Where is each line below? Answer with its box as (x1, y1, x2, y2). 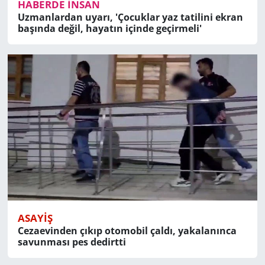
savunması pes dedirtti (17, 241, 126, 254)
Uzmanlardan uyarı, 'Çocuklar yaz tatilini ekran (17, 16, 243, 30)
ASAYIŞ (17, 216, 53, 231)
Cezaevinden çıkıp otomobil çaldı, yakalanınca (17, 230, 237, 243)
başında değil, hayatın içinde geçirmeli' (17, 27, 202, 41)
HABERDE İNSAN (17, 3, 100, 17)
